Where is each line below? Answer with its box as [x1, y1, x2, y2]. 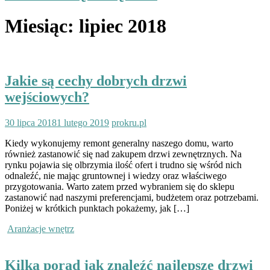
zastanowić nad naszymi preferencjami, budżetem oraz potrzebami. [5, 192, 259, 203]
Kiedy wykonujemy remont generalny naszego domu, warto [5, 138, 233, 149]
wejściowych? [5, 89, 89, 105]
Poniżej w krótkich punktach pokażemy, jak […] [5, 203, 189, 214]
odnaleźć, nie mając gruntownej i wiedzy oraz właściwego [5, 171, 227, 181]
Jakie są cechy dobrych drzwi [5, 73, 187, 89]
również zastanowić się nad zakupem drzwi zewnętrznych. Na [5, 149, 242, 160]
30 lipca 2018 [5, 118, 57, 128]
